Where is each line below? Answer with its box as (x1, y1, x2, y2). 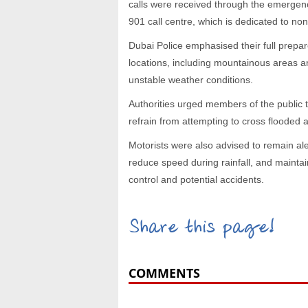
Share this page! (129, 218, 274, 243)
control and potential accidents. (129, 174, 264, 186)
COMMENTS (129, 265, 200, 282)
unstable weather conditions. (129, 74, 253, 86)
